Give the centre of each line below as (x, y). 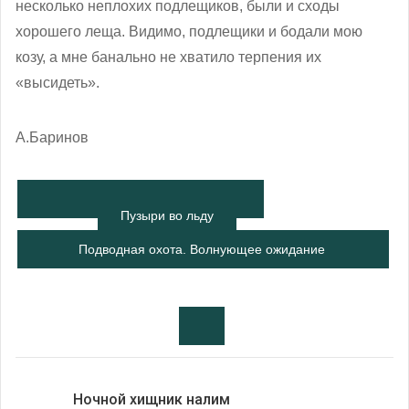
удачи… (202, 287)
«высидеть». (58, 82)
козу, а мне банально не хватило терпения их (168, 57)
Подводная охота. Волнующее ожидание (202, 249)
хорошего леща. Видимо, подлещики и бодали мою (189, 31)
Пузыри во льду (167, 215)
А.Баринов (52, 137)
